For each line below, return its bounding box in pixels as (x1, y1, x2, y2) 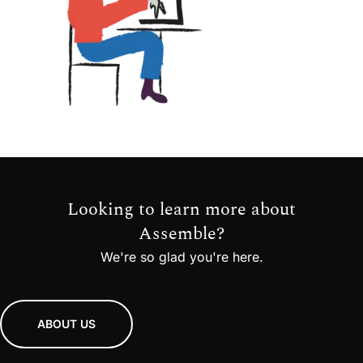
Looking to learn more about (67, 195, 296, 223)
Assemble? (138, 220, 225, 247)
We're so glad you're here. (100, 248, 263, 265)
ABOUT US (37, 316, 96, 331)
